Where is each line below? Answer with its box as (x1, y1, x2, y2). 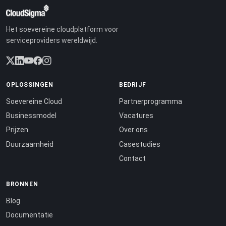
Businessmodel (6, 111, 56, 120)
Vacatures (119, 111, 153, 120)
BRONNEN (6, 180, 38, 188)
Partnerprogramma (119, 97, 182, 105)
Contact (119, 154, 146, 163)
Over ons (119, 126, 148, 134)
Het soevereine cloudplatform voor (6, 25, 119, 33)
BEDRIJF (119, 81, 146, 88)
